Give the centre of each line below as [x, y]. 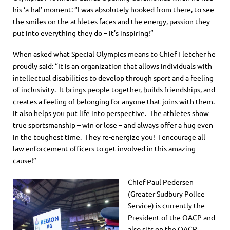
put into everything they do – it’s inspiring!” [83, 33]
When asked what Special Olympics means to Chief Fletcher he [114, 54]
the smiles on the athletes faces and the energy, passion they [111, 21]
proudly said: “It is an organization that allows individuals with [112, 66]
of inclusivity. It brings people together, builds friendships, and [114, 90]
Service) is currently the [167, 205]
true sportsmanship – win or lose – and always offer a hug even [113, 125]
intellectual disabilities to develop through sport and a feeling [113, 78]
